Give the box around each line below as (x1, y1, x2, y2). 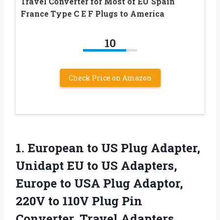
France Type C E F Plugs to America (21, 8, 165, 19)
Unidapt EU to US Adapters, (16, 157, 177, 173)
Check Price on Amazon (68, 73, 152, 82)
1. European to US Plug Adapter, (16, 139, 200, 156)
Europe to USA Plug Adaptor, (16, 175, 183, 191)
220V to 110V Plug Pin (16, 192, 142, 209)
